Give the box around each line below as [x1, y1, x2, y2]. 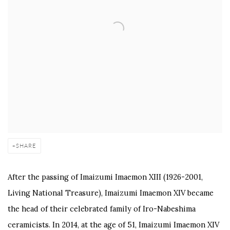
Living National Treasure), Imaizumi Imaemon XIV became [8, 187, 214, 198]
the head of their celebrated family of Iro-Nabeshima [8, 203, 196, 214]
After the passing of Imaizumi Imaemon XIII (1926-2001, [8, 171, 203, 182]
